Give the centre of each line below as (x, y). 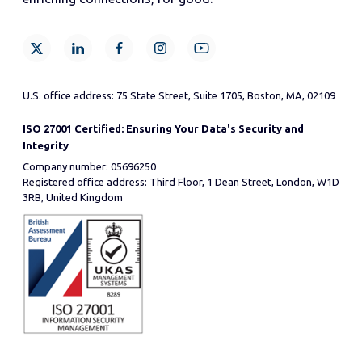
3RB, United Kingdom (73, 197)
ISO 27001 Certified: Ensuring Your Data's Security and (163, 128)
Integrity (46, 145)
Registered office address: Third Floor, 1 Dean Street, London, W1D (181, 182)
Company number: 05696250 (89, 166)
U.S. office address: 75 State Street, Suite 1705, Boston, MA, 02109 (179, 95)
